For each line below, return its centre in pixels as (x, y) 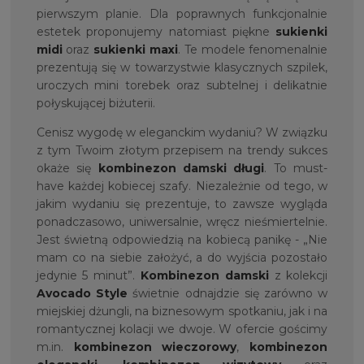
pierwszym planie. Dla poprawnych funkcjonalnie (182, 14)
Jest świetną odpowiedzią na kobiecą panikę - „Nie (182, 240)
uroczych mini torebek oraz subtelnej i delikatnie (182, 86)
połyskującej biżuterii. (95, 104)
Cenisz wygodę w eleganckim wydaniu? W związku (182, 133)
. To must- (296, 169)
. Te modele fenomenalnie (253, 50)
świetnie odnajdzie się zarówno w (227, 294)
